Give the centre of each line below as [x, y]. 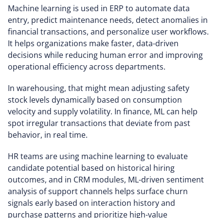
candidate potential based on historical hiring [91, 168]
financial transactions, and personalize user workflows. [108, 32]
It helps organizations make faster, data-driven [93, 43]
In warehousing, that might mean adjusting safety [99, 88]
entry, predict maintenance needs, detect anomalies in [108, 20]
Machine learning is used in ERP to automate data [99, 8]
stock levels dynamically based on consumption [95, 100]
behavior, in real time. [48, 135]
